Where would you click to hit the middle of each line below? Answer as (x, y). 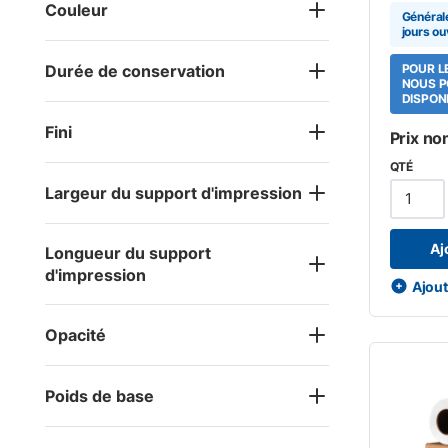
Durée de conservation (135, 70)
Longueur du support (128, 252)
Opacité (75, 334)
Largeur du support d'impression (173, 192)
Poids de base (99, 395)
